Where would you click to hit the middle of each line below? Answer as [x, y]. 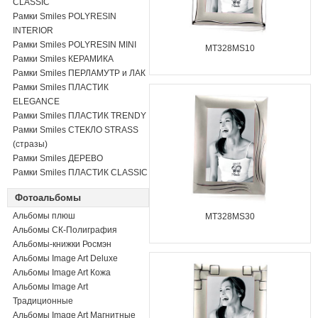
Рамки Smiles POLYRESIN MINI [75, 45]
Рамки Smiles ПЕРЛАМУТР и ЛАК [79, 73]
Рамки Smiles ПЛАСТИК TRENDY [79, 116]
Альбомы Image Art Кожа [62, 273]
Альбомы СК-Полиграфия [65, 230]
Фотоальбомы [48, 198]
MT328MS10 [230, 48]
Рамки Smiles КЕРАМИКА [63, 59]
